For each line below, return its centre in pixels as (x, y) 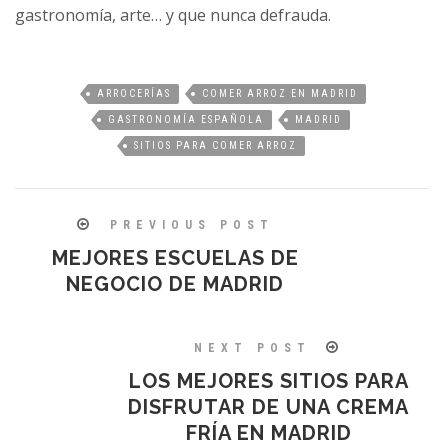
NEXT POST (252, 348)
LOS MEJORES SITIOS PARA (268, 381)
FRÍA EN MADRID (268, 433)
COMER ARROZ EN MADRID (279, 94)
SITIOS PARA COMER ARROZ (215, 146)
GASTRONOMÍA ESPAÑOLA (186, 120)
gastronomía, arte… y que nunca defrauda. (173, 15)
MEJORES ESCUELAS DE (175, 258)
